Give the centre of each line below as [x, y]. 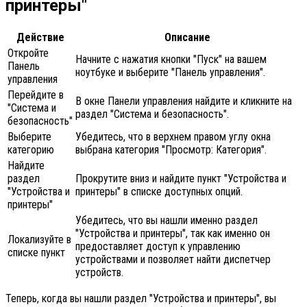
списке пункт [36, 253]
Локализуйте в [39, 240]
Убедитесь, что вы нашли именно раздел [167, 221]
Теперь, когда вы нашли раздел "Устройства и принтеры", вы [141, 299]
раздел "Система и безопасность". [152, 114]
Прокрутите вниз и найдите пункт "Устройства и [181, 179]
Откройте [28, 53]
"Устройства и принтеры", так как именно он [173, 234]
